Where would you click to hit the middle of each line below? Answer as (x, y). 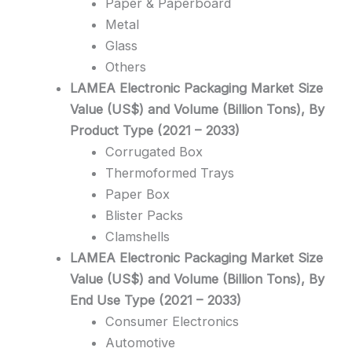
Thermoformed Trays (169, 173)
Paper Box (137, 194)
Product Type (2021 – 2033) (155, 131)
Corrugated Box (154, 152)
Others (125, 67)
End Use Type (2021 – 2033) (156, 301)
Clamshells (137, 237)
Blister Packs (144, 216)
